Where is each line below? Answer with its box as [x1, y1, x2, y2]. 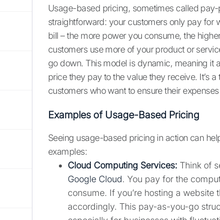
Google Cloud [68, 174, 122, 185]
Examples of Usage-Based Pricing [48, 109, 199, 121]
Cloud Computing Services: [68, 160, 177, 171]
